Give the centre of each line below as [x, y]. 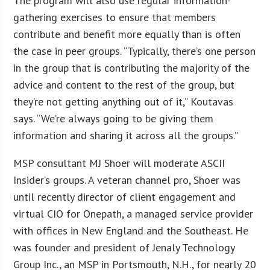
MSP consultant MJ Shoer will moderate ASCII [119, 163]
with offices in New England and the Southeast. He [131, 230]
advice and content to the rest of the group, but [124, 84]
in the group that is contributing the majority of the [132, 67]
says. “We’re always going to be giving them [114, 118]
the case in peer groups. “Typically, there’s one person [135, 51]
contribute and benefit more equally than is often [127, 34]
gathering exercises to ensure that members [115, 17]
